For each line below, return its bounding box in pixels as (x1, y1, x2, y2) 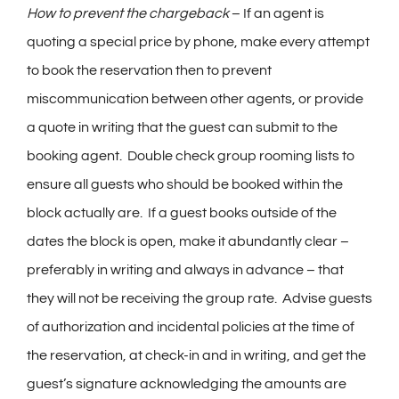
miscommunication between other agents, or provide (27, 92, 363, 107)
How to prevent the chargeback (27, 6, 229, 21)
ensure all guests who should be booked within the (27, 177, 343, 192)
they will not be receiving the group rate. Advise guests (27, 291, 372, 306)
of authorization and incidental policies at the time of (27, 320, 354, 335)
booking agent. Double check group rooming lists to (27, 149, 354, 164)
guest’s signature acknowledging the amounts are (27, 377, 346, 392)
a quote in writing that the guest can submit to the (27, 120, 338, 135)
